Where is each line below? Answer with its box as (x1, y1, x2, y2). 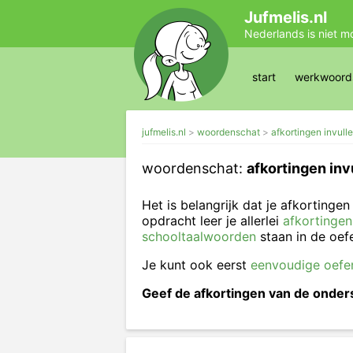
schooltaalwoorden (142, 229, 256, 244)
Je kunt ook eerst (142, 257, 251, 273)
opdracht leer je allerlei (142, 213, 283, 229)
